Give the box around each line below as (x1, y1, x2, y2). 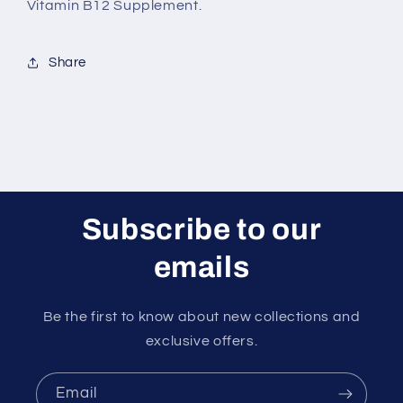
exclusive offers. (145, 333, 258, 348)
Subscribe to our (81, 212, 322, 246)
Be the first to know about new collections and (42, 309, 361, 324)
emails (153, 250, 250, 283)
